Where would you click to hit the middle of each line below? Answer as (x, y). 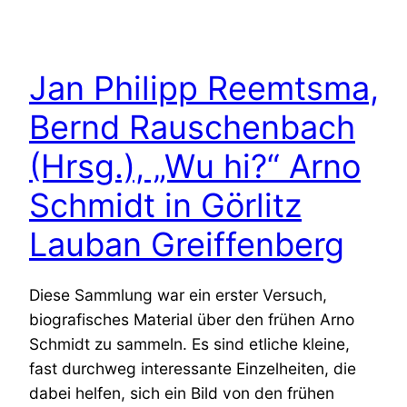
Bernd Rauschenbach (192, 127)
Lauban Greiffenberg (187, 244)
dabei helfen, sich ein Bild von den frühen (182, 392)
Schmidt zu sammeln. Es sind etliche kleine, (189, 343)
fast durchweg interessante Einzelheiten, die (193, 368)
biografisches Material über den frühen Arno (192, 319)
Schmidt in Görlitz (165, 205)
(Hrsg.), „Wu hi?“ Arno (195, 166)
